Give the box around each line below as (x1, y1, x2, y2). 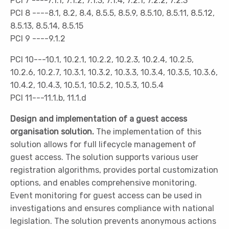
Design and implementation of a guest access (10, 114, 187, 124)
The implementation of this (94, 127, 201, 136)
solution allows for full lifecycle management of (10, 140, 196, 149)
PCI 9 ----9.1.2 (10, 34, 65, 43)
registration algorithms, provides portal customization (10, 165, 218, 175)
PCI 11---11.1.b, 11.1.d (10, 93, 86, 103)
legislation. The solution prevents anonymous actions (10, 216, 216, 226)
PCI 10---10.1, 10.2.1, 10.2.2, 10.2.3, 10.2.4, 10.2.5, (10, 55, 194, 64)
